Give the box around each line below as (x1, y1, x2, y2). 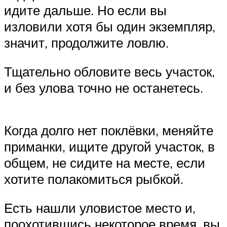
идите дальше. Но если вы (4, 2, 167, 18)
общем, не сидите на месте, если (4, 154, 205, 171)
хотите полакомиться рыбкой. (4, 170, 183, 187)
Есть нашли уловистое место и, (4, 200, 196, 216)
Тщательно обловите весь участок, (4, 63, 215, 80)
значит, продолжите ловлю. (4, 34, 169, 51)
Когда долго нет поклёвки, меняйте (4, 122, 213, 138)
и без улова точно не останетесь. (4, 80, 207, 96)
